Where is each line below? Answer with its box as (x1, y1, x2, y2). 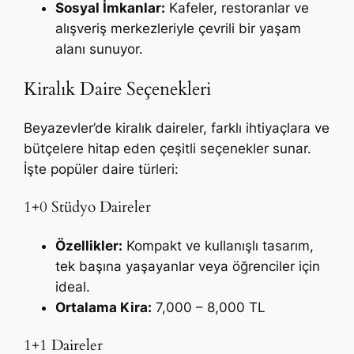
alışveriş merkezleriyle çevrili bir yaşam (55, 21, 302, 37)
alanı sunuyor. (55, 41, 144, 58)
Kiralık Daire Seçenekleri (24, 76, 212, 101)
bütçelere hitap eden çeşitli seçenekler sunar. (24, 140, 312, 156)
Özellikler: (55, 238, 123, 254)
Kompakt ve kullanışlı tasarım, (122, 238, 314, 254)
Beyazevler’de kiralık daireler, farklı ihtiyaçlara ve (24, 119, 330, 136)
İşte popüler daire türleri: (24, 160, 179, 177)
